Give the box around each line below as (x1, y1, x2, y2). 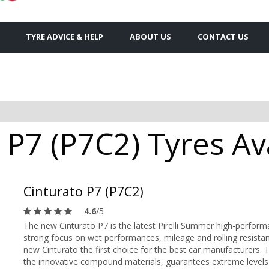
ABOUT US (130, 31, 171, 42)
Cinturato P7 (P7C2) (23, 182, 144, 200)
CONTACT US (198, 31, 249, 42)
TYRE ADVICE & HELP (26, 31, 103, 42)
